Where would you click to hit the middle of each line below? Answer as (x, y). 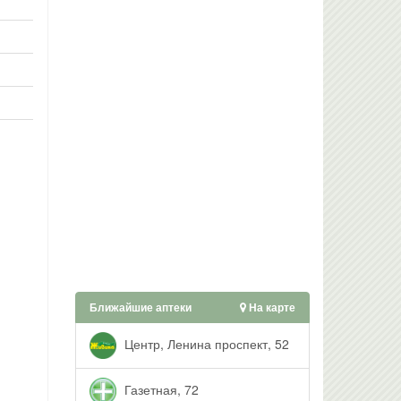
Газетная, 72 (159, 389)
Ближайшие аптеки (140, 307)
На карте (271, 307)
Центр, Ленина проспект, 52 (205, 343)
